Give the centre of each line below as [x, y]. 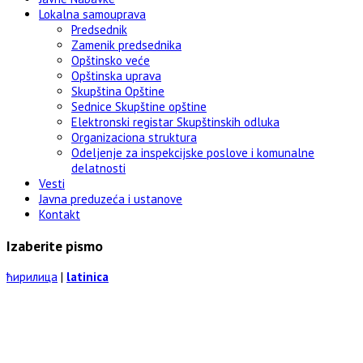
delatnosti [98, 169]
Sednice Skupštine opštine [139, 107]
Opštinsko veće [111, 61]
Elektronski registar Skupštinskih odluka [175, 122]
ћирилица [32, 277]
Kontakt [60, 215]
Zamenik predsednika [126, 45]
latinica [88, 277]
